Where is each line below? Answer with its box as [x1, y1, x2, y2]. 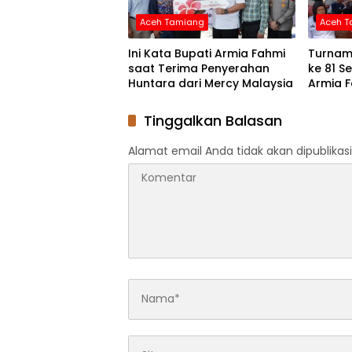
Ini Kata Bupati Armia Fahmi [128, 45, 285, 61]
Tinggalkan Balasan [144, 110, 282, 130]
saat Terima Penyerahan [128, 60, 269, 76]
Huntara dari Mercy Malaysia [128, 75, 293, 91]
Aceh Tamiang [140, 15, 204, 28]
